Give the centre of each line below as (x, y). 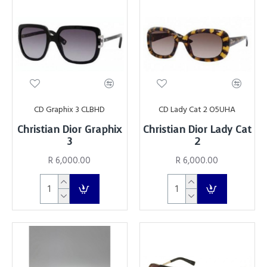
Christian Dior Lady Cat (197, 129)
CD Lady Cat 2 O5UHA (197, 109)
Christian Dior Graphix (70, 129)
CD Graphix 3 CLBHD (70, 109)
